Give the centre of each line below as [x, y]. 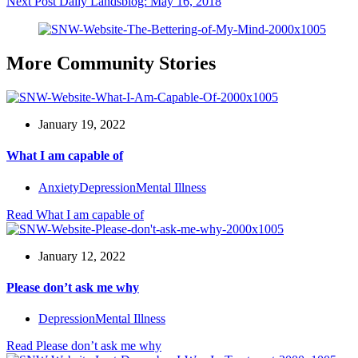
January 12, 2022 [82, 256]
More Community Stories [111, 64]
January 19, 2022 [82, 125]
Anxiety [59, 187]
